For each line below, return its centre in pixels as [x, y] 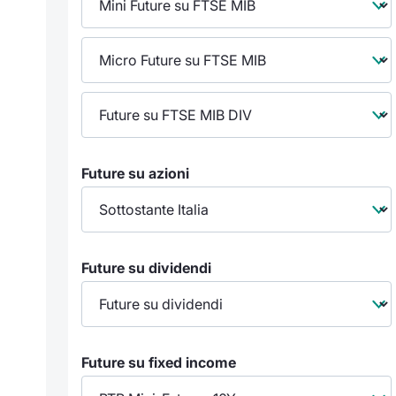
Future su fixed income [159, 362]
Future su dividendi [146, 268]
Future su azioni [135, 173]
